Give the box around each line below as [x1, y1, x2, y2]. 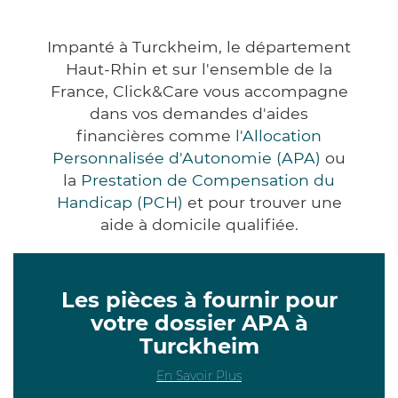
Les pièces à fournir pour [60, 286, 338, 313]
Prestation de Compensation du [81, 170, 335, 189]
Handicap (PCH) [56, 192, 183, 211]
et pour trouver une [182, 192, 342, 211]
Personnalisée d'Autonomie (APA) [52, 147, 321, 167]
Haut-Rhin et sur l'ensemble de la [66, 59, 332, 78]
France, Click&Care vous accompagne [50, 81, 348, 100]
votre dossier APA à [90, 309, 308, 336]
